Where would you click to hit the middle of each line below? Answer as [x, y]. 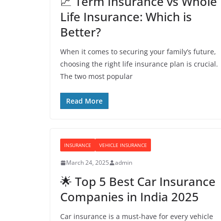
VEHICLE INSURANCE [123, 145]
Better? [81, 32]
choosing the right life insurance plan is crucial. [139, 64]
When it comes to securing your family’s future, [138, 52]
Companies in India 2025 [129, 197]
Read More [84, 101]
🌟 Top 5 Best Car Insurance [138, 181]
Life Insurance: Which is [126, 17]
